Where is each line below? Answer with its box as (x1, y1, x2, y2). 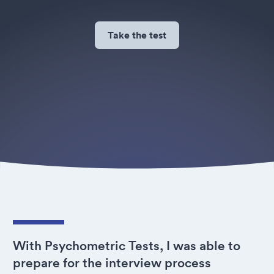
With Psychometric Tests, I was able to (13, 238, 240, 253)
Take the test (108, 28, 166, 42)
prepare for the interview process (13, 255, 211, 270)
